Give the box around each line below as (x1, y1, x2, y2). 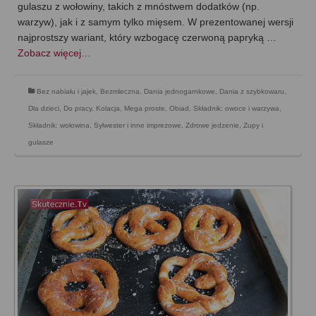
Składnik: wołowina (28, 121, 90, 130)
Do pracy (63, 104, 92, 113)
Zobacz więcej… (18, 47, 91, 59)
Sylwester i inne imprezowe (94, 121, 181, 130)
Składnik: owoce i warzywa (193, 104, 279, 113)
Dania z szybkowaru (219, 87, 284, 96)
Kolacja (96, 104, 120, 113)
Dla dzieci (28, 104, 59, 113)
